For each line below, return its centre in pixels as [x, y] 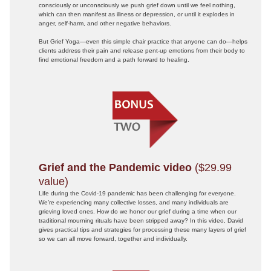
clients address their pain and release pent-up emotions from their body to [142, 51]
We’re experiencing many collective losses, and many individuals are [133, 202]
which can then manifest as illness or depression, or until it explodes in [136, 14]
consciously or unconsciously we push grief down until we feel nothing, [137, 5]
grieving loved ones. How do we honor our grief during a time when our [137, 211]
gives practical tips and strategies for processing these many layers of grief [142, 230]
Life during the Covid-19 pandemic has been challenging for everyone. [137, 193]
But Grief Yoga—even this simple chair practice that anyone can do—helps [143, 41]
